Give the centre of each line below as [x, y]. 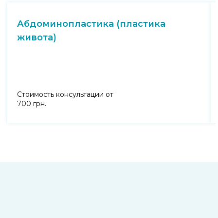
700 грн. [32, 104]
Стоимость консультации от [65, 95]
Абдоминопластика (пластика [91, 24]
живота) [37, 38]
